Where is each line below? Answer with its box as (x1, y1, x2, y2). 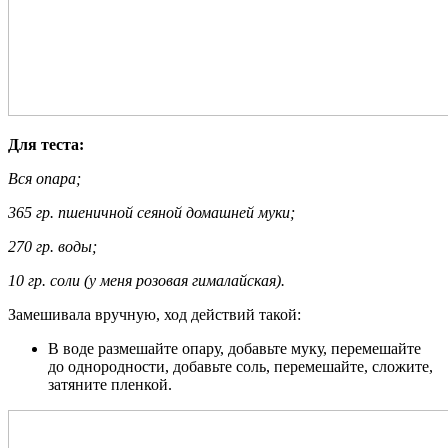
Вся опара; (8, 169, 81, 187)
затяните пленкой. (48, 375, 172, 393)
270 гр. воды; (8, 237, 97, 255)
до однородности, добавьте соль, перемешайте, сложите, (48, 357, 433, 375)
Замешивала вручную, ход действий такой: (8, 305, 301, 323)
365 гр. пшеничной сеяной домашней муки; (8, 203, 295, 221)
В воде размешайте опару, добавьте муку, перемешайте (48, 339, 421, 357)
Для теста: (8, 135, 84, 153)
